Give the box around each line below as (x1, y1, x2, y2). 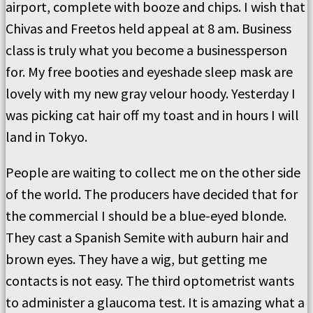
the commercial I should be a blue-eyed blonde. (6, 207, 286, 224)
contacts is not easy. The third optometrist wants (6, 272, 294, 289)
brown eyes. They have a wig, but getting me (6, 250, 267, 268)
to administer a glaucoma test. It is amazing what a (6, 293, 305, 311)
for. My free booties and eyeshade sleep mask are (6, 63, 293, 80)
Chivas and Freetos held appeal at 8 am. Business (6, 20, 291, 37)
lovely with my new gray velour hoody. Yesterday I (6, 85, 296, 102)
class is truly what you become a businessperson (6, 41, 287, 59)
